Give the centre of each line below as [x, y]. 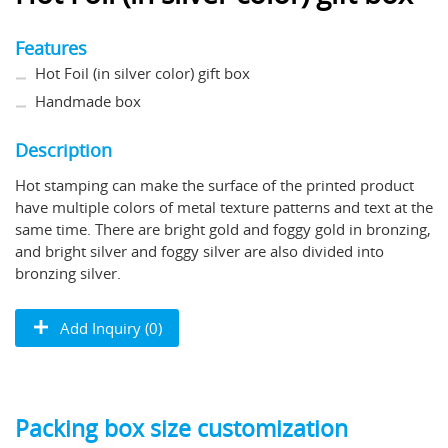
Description [63, 149]
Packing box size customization [181, 428]
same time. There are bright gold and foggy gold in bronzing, [223, 228]
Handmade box [88, 100]
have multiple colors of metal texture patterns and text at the [224, 206]
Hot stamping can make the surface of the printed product [214, 184]
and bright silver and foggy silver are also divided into [199, 250]
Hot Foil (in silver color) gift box [142, 72]
